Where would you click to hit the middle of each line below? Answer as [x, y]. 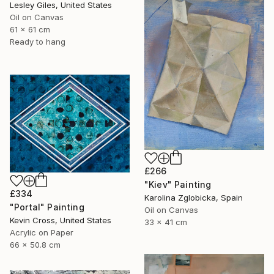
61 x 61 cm [30, 30]
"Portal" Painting [47, 207]
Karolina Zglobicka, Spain [194, 198]
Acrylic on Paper [42, 232]
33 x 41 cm [166, 222]
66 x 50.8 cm [35, 244]
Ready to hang [38, 42]
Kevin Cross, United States [61, 220]
